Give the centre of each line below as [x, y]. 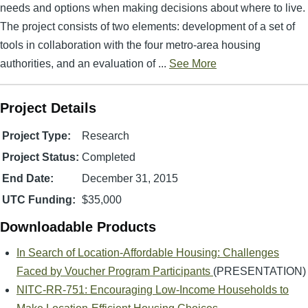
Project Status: [41, 157]
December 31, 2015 [130, 178]
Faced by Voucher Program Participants [115, 271]
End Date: [28, 178]
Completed [109, 157]
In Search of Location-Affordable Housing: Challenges [148, 253]
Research [106, 136]
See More [193, 64]
